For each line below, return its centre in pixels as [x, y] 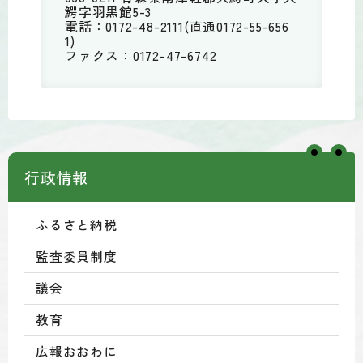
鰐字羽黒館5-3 [109, 11]
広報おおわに [77, 351]
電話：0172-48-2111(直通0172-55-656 [177, 26]
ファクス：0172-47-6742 [141, 55]
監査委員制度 [77, 256]
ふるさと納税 [77, 224]
